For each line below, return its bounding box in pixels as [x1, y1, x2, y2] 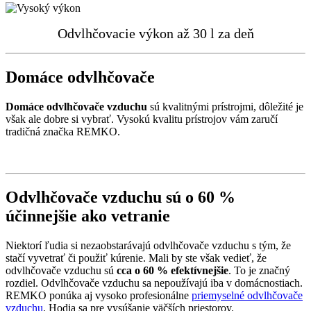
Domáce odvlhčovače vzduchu [6, 100, 147, 112]
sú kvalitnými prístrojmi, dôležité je [147, 100, 303, 112]
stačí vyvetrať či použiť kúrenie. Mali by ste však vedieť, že [6, 251, 267, 264]
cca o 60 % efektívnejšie [117, 264, 228, 276]
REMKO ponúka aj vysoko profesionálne [6, 289, 192, 301]
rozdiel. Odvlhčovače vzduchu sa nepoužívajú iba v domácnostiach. [6, 276, 303, 289]
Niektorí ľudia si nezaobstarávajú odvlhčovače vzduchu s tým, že [6, 239, 291, 251]
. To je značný [228, 264, 290, 276]
